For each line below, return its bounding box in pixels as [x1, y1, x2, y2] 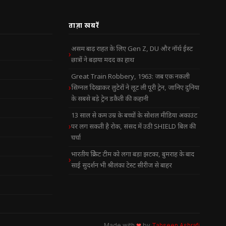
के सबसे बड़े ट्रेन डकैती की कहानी [71, 95, 148, 103]
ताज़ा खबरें [69, 21, 99, 29]
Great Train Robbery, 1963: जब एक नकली [71, 73, 190, 81]
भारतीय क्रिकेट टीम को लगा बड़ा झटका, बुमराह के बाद [71, 150, 194, 159]
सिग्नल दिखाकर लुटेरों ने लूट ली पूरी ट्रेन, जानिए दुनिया [71, 84, 199, 92]
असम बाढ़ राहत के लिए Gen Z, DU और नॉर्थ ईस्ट [71, 45, 193, 53]
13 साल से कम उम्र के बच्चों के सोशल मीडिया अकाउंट [71, 111, 197, 120]
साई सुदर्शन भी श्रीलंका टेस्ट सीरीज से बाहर [71, 161, 172, 170]
